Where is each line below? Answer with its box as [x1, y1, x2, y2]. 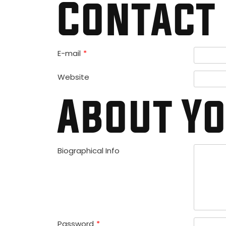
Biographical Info [58, 145, 120, 156]
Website [58, 71, 89, 82]
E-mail [58, 47, 81, 59]
